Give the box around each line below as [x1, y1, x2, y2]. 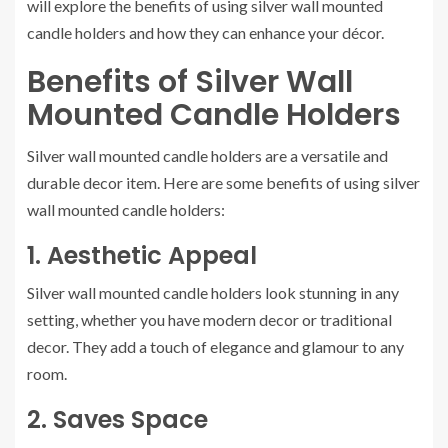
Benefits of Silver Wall [27, 61, 353, 103]
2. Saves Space [27, 403, 208, 436]
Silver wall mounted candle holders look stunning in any [27, 283, 399, 302]
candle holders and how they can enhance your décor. [27, 23, 384, 42]
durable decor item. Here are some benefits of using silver [27, 173, 420, 192]
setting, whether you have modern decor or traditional [27, 310, 392, 329]
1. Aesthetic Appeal [27, 239, 257, 272]
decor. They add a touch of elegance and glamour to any [27, 337, 404, 356]
